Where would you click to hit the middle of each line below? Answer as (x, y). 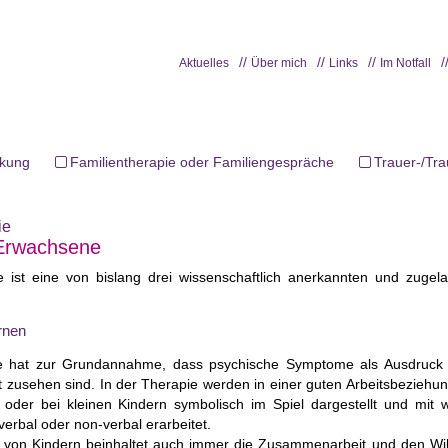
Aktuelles (204, 62)
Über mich (279, 62)
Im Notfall (405, 62)
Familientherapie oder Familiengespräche (202, 162)
